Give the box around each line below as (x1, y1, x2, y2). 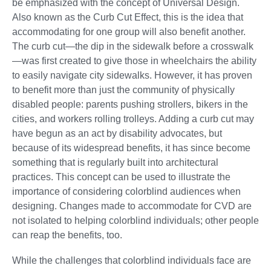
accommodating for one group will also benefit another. (12, 27, 246, 38)
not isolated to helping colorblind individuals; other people (12, 215, 259, 226)
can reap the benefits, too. (12, 230, 122, 241)
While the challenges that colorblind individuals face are (12, 255, 251, 266)
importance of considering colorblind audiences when (12, 186, 241, 197)
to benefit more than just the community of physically (12, 85, 235, 96)
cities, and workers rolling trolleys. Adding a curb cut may (12, 114, 254, 125)
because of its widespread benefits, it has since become (12, 143, 250, 154)
